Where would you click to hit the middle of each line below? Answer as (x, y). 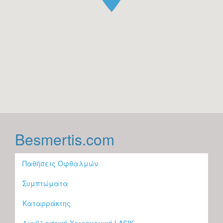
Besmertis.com (65, 139)
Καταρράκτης (47, 203)
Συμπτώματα (45, 183)
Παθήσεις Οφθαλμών (60, 163)
